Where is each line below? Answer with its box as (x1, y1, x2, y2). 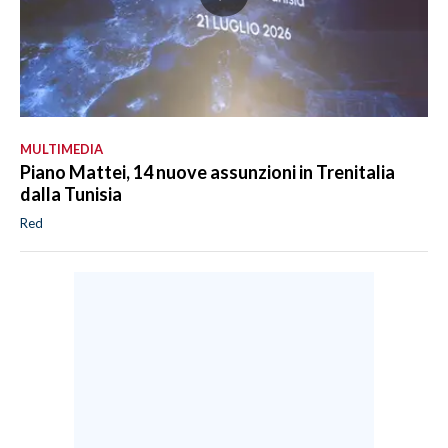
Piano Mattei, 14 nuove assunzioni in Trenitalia (20, 161, 395, 184)
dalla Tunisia (20, 183, 122, 206)
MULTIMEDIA (20, 141, 103, 158)
